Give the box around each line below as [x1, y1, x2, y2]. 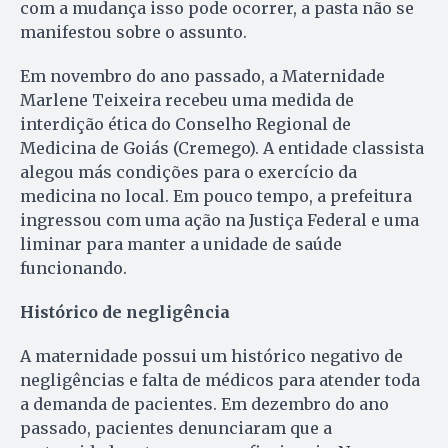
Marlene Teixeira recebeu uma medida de [20, 89, 354, 110]
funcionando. [20, 257, 127, 278]
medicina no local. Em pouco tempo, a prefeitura [20, 185, 412, 206]
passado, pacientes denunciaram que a [20, 417, 332, 438]
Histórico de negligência [20, 301, 230, 322]
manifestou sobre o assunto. [20, 21, 247, 42]
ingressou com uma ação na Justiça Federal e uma [20, 209, 419, 230]
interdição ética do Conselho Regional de [20, 113, 351, 134]
